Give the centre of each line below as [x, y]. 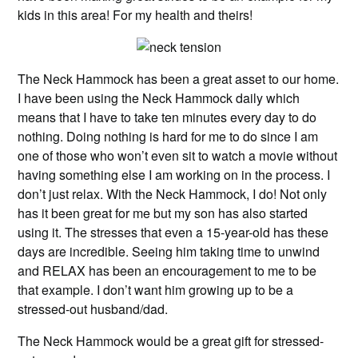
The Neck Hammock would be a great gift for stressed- [171, 340]
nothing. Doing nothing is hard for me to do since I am [168, 136]
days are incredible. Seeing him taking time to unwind [169, 251]
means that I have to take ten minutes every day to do [167, 117]
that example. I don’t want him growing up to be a [156, 289]
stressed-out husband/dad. [93, 308]
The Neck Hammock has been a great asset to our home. [179, 78]
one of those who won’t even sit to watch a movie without [178, 155]
